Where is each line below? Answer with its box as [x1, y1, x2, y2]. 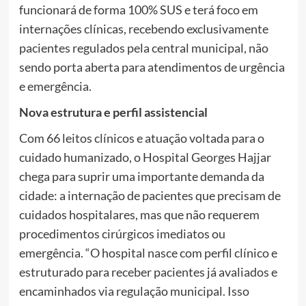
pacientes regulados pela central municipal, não [18, 40, 268, 55]
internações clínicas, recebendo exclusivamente [18, 20, 268, 36]
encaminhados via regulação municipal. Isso [18, 283, 249, 298]
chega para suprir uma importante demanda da [18, 168, 264, 184]
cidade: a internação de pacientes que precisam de [18, 187, 281, 203]
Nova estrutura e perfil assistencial [18, 104, 208, 120]
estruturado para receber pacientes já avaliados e [18, 264, 277, 279]
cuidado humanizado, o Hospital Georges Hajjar [18, 149, 271, 165]
